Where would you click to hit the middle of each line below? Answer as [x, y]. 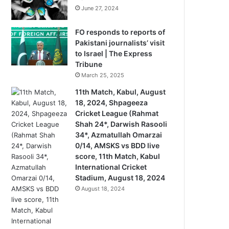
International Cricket [111, 167]
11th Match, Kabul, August [121, 92]
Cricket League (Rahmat [117, 113]
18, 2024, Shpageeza [112, 102]
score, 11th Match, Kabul [118, 156]
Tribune [89, 64]
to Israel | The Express [114, 53]
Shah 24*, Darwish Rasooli [121, 124]
